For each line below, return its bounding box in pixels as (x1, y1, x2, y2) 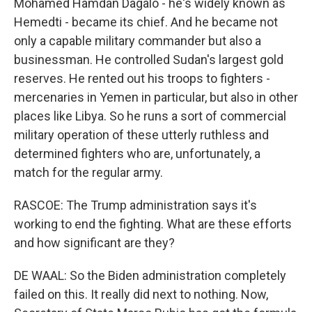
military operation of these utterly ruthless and (14, 127, 269, 142)
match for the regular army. (14, 165, 163, 180)
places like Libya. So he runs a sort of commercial (14, 109, 286, 123)
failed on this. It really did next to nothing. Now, (14, 287, 268, 302)
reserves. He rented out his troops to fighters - (14, 71, 270, 86)
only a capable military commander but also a (14, 33, 261, 48)
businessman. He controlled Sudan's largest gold (14, 52, 283, 67)
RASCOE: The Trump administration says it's (14, 198, 257, 212)
